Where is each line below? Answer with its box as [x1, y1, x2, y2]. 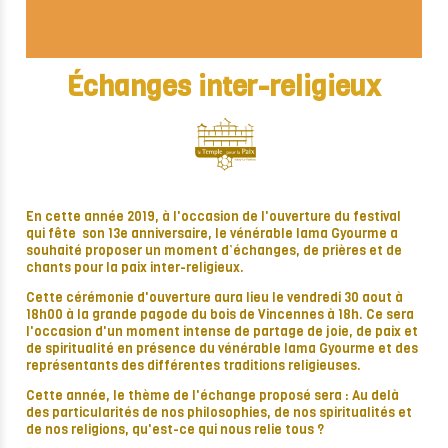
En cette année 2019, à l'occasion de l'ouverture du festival [26, 208, 401, 226]
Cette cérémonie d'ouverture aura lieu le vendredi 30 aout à [26, 289, 403, 307]
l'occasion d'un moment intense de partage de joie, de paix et [26, 323, 418, 341]
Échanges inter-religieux [67, 68, 381, 106]
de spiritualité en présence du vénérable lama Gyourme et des [26, 340, 418, 358]
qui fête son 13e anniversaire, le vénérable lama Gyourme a [26, 225, 398, 243]
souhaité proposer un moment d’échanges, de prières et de [26, 242, 402, 260]
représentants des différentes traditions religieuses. [26, 357, 361, 375]
